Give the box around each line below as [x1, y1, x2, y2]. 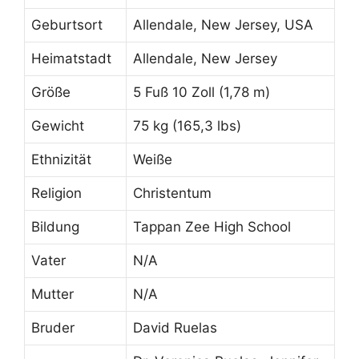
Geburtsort [31, 16, 103, 33]
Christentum [133, 184, 212, 201]
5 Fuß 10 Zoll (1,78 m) [133, 83, 270, 100]
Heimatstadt [31, 50, 111, 67]
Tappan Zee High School [133, 218, 291, 235]
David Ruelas [133, 319, 217, 336]
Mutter [31, 285, 74, 302]
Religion [31, 184, 82, 201]
